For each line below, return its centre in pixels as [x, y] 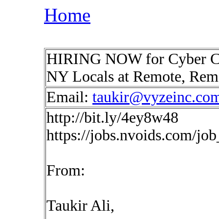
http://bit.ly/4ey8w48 [112, 118]
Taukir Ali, [80, 206]
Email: [69, 97]
